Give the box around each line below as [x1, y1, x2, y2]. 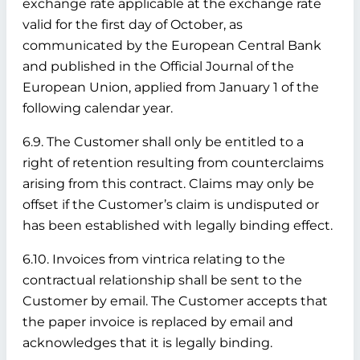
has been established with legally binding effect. [22, 218, 333, 233]
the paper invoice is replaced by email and [22, 314, 293, 329]
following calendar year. [22, 100, 173, 116]
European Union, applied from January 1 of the [22, 80, 319, 95]
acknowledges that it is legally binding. [22, 335, 272, 350]
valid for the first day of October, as [22, 17, 243, 32]
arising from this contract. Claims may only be [22, 176, 314, 191]
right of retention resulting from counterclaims [22, 155, 324, 170]
